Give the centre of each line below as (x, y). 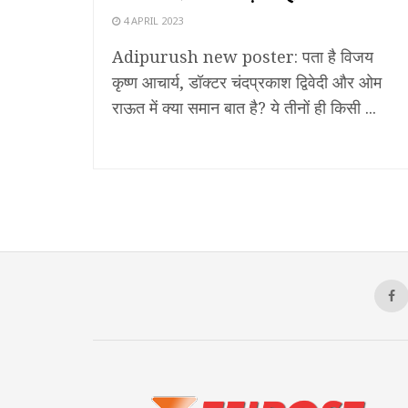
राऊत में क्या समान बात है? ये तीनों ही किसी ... (244, 107)
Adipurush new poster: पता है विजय (243, 56)
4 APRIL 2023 (152, 20)
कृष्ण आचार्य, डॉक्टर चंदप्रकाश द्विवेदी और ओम (247, 82)
